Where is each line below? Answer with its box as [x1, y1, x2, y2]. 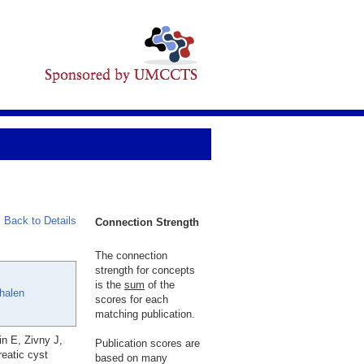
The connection [95, 249, 167, 262]
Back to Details [4, 214, 76, 227]
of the [145, 279, 175, 291]
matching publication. [95, 308, 195, 320]
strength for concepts [95, 264, 195, 276]
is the [95, 279, 124, 291]
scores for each [95, 293, 168, 305]
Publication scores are [95, 337, 200, 349]
